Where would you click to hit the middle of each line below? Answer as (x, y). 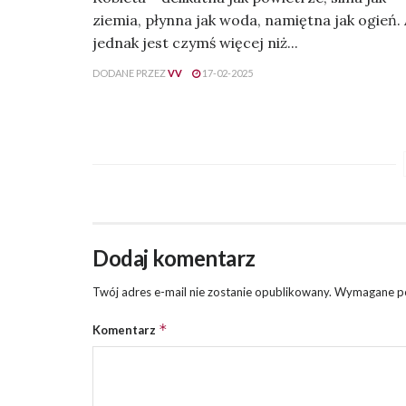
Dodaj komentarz (174, 258)
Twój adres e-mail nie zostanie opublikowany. (212, 292)
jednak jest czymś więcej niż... (195, 43)
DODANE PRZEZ (129, 73)
